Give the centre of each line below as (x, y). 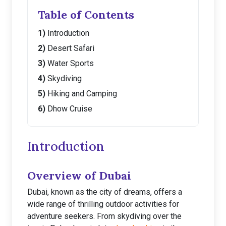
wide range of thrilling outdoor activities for (103, 204)
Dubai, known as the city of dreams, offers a (105, 192)
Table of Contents (86, 15)
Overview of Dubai (79, 176)
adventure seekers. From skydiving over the (104, 216)
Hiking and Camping (82, 94)
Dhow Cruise (70, 109)
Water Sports (71, 63)
